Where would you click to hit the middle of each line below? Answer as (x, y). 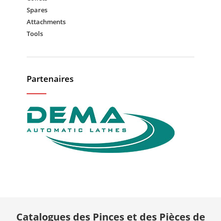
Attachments (46, 21)
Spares (37, 10)
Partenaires (50, 78)
